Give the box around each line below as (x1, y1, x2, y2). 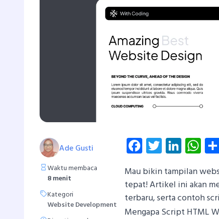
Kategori (47, 189, 73, 200)
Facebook (142, 132, 206, 158)
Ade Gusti (59, 142, 93, 155)
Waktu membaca (47, 162, 97, 174)
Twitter (162, 132, 211, 158)
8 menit (47, 173, 71, 184)
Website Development (47, 199, 117, 211)
